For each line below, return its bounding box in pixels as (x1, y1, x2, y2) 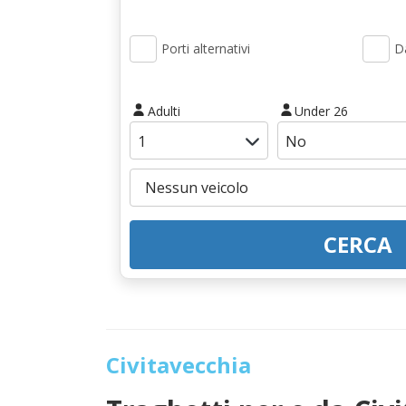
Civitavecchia (106, 349, 251, 380)
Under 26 (295, 101, 349, 120)
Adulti (147, 101, 180, 120)
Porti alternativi (161, 40, 250, 57)
